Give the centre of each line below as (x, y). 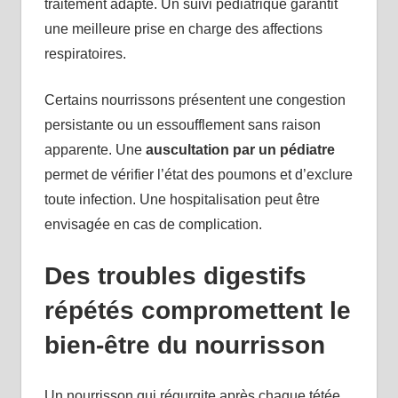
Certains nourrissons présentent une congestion (195, 100)
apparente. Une (95, 150)
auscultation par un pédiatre (240, 150)
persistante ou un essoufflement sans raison (182, 125)
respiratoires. (85, 54)
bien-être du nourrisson (184, 346)
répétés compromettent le (197, 311)
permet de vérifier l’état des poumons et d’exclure (198, 175)
